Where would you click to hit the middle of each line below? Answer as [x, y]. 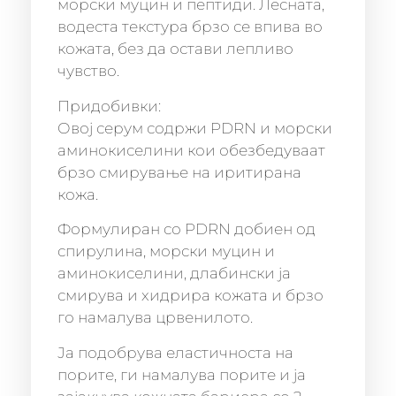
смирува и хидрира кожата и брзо [190, 296]
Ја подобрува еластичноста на [175, 352]
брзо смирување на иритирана [179, 172]
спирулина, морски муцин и [166, 251]
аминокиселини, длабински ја [174, 274]
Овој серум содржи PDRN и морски [195, 128]
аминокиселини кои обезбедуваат [191, 150]
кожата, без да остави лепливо [175, 49]
